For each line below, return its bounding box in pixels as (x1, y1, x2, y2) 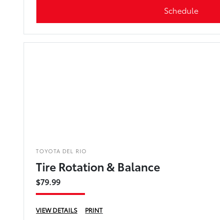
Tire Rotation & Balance (36, 158, 161, 174)
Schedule (164, 4, 198, 16)
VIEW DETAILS (36, 205, 78, 214)
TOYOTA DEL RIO (36, 146, 87, 155)
